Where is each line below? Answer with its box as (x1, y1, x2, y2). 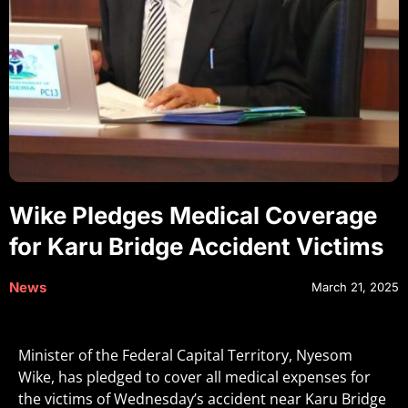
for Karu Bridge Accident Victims (9, 232, 384, 260)
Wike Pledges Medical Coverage (9, 201, 377, 229)
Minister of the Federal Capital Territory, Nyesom (18, 345, 352, 365)
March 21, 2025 (311, 280, 399, 294)
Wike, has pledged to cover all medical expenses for (18, 367, 371, 387)
